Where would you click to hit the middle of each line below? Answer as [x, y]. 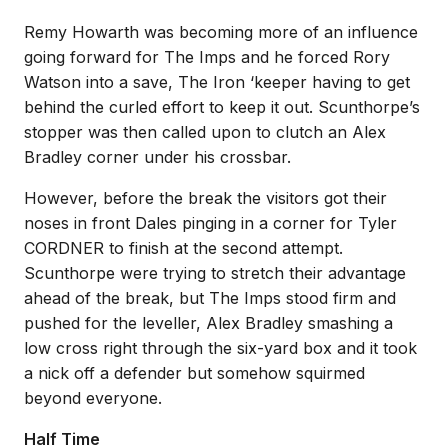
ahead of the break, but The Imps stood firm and [210, 298]
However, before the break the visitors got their [205, 198]
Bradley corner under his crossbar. [157, 157]
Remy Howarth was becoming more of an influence [221, 32]
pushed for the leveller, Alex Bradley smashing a [208, 323]
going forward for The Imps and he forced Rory [207, 57]
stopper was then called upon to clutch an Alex [205, 132]
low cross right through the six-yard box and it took [220, 348]
